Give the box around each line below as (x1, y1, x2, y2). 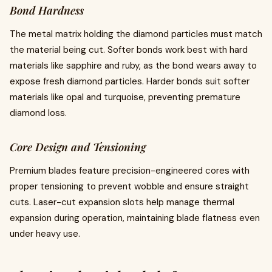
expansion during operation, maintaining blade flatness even (10, 212, 260, 224)
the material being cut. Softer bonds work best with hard (10, 44, 248, 56)
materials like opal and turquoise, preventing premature (10, 91, 240, 103)
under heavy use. (10, 228, 80, 240)
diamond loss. (10, 107, 67, 119)
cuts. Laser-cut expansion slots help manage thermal (10, 196, 234, 208)
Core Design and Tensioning (10, 140, 146, 154)
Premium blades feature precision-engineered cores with (10, 165, 250, 177)
